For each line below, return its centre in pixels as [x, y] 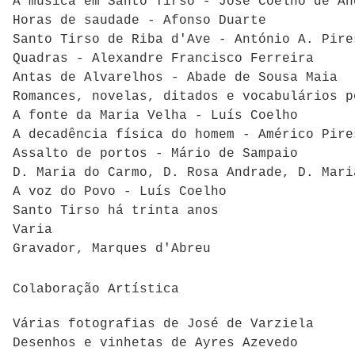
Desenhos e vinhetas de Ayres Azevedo [155, 344]
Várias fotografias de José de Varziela [163, 324]
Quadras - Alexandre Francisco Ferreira [163, 59]
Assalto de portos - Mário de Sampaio [155, 154]
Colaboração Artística [96, 289]
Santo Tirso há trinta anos [116, 211]
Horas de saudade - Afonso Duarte [139, 21]
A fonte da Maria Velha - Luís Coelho [155, 116]
